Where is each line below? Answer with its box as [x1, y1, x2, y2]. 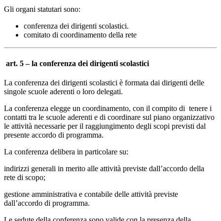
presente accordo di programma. [4, 130, 104, 139]
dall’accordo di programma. [4, 198, 90, 207]
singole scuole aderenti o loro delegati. [4, 87, 123, 96]
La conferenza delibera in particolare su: [4, 147, 128, 156]
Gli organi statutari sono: [4, 5, 80, 14]
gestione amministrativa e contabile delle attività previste [4, 189, 178, 198]
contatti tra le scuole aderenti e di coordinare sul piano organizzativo [4, 112, 215, 121]
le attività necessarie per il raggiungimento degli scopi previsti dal [4, 121, 206, 130]
